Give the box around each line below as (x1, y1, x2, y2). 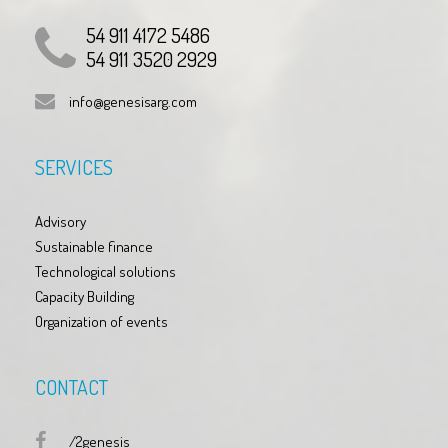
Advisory (35, 212, 86, 232)
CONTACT (35, 374, 108, 401)
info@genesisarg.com (69, 92, 197, 112)
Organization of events (35, 312, 168, 332)
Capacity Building (35, 287, 134, 307)
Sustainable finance (35, 237, 153, 257)
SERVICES (35, 154, 113, 181)
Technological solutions (35, 262, 176, 282)
